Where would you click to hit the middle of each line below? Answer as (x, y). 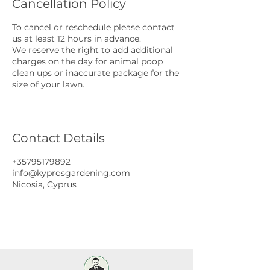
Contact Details (58, 138)
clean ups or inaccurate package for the (96, 73)
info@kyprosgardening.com (71, 173)
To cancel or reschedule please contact (93, 27)
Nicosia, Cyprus (44, 184)
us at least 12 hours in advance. (77, 39)
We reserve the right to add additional (93, 50)
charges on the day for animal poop (87, 61)
